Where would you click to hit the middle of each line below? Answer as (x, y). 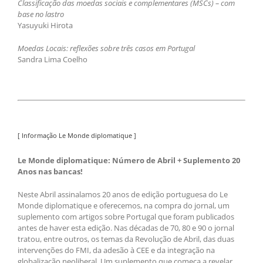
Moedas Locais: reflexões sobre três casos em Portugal (106, 48)
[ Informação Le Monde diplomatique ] (77, 135)
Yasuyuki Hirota (45, 25)
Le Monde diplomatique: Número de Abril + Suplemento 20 (129, 161)
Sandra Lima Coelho (53, 59)
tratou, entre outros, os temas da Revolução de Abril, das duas (126, 239)
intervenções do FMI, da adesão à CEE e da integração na (116, 250)
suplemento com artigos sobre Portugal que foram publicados (126, 217)
